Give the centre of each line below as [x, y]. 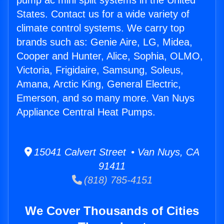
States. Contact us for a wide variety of [103, 14]
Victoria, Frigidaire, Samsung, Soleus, [100, 70]
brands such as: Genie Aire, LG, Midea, [104, 42]
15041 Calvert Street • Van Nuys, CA [116, 152]
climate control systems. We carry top [100, 28]
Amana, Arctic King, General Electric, [99, 84]
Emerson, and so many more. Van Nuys [105, 98]
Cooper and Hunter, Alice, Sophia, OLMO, [110, 56]
